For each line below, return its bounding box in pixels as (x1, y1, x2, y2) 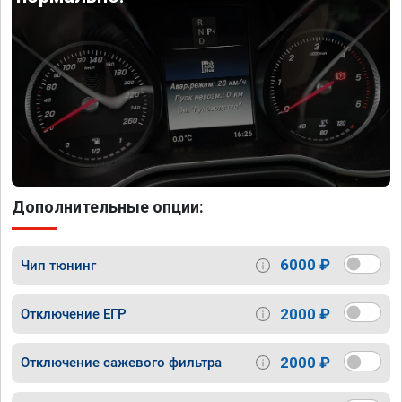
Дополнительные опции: (12, 197, 204, 216)
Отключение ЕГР (21, 306, 127, 323)
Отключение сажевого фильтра (21, 354, 222, 371)
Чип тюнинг (21, 257, 96, 274)
